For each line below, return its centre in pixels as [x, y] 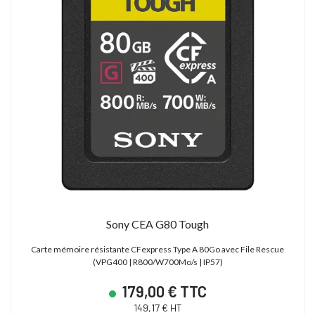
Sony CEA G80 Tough [157, 224]
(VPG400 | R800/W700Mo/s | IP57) [157, 262]
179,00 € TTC [163, 291]
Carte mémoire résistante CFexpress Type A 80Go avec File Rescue [157, 249]
